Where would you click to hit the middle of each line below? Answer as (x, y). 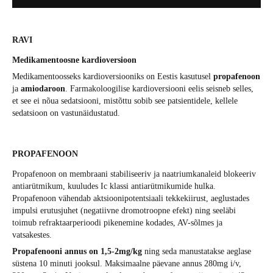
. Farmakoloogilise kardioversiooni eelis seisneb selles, (159, 89)
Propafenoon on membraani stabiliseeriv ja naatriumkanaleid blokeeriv (134, 174)
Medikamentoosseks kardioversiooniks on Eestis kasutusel (113, 77)
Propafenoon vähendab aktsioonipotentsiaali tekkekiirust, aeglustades (131, 199)
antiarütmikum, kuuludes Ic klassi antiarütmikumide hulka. (114, 186)
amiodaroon (43, 89)
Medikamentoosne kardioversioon (74, 60)
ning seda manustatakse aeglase (197, 252)
